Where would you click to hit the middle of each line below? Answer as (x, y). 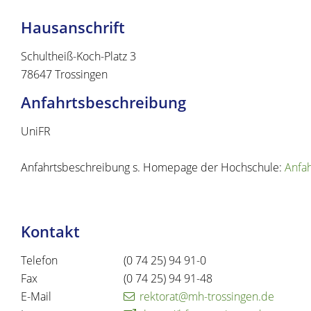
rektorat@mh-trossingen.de (207, 297)
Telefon (39, 261)
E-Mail (36, 297)
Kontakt (50, 232)
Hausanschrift (73, 28)
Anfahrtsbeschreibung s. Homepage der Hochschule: (153, 168)
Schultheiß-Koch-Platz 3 (78, 57)
